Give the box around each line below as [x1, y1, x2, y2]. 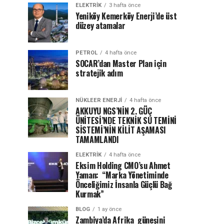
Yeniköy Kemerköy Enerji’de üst [75, 10, 177, 22]
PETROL [75, 49, 97, 56]
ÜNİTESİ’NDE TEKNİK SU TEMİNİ [75, 114, 177, 126]
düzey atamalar [75, 19, 129, 31]
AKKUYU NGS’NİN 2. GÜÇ [75, 105, 152, 117]
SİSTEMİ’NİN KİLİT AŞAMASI [75, 124, 166, 136]
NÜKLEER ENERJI [75, 97, 122, 103]
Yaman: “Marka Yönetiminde [75, 169, 168, 181]
